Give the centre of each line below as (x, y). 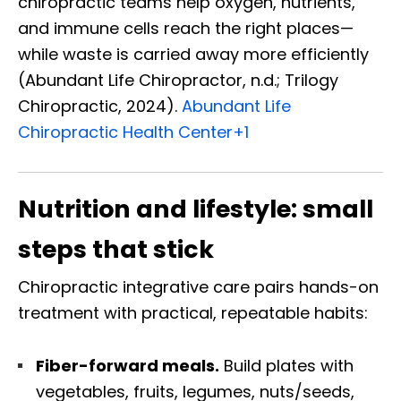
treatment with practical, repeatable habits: (193, 313)
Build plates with (286, 366)
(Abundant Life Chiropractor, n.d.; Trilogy (178, 81)
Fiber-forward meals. (128, 366)
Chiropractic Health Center (125, 132)
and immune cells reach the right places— (186, 29)
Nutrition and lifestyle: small (196, 209)
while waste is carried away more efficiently (193, 55)
